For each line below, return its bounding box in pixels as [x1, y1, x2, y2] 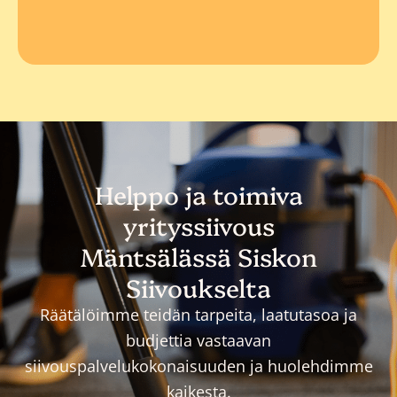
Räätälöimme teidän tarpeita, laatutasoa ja [40, 304, 357, 326]
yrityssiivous [122, 207, 275, 243]
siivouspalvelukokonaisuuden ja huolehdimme [24, 355, 373, 378]
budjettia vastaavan [126, 330, 271, 352]
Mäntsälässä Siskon [80, 238, 317, 274]
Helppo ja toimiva [94, 176, 303, 212]
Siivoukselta [126, 269, 271, 305]
